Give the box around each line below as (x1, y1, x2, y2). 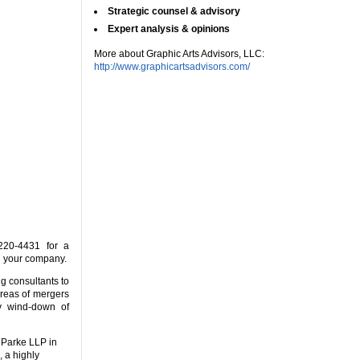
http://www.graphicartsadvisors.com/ (94, 60, 250, 72)
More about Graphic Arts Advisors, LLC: (94, 47, 264, 59)
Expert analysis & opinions (108, 22, 230, 35)
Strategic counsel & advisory (108, 5, 240, 17)
